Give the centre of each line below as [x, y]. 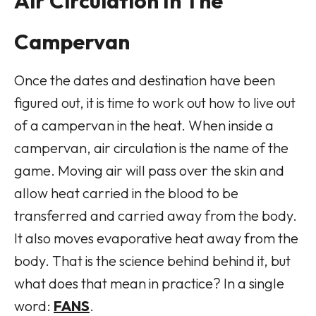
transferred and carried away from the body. [156, 215]
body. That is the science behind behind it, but [152, 260]
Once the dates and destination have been [145, 80]
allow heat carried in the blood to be [126, 193]
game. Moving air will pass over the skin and [149, 170]
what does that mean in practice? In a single [149, 283]
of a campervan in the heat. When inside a [144, 125]
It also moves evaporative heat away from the [156, 238]
